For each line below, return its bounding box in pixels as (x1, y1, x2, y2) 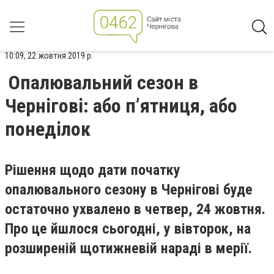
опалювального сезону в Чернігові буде (5, 181, 253, 198)
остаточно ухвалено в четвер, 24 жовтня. (5, 201, 265, 218)
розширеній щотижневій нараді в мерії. (5, 240, 252, 257)
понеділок (5, 117, 91, 141)
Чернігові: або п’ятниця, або (5, 94, 237, 117)
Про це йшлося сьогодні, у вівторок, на (5, 220, 251, 237)
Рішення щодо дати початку (5, 161, 180, 179)
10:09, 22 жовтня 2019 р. (5, 50, 93, 61)
